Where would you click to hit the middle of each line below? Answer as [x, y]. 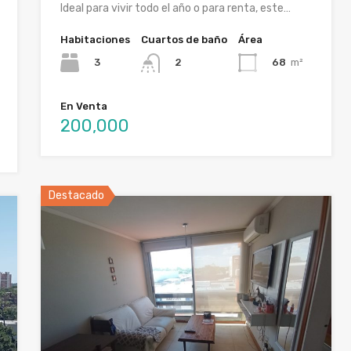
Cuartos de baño [185, 40]
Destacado [77, 195]
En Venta [84, 106]
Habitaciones [96, 40]
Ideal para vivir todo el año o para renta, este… [176, 9]
